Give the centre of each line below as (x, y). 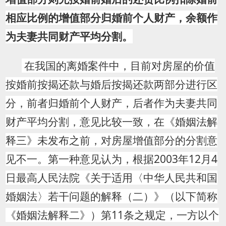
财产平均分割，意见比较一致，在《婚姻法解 (111, 122)
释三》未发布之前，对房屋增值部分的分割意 (111, 140)
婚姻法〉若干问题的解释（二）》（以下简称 (111, 196)
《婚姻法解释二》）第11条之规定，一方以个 (112, 215)
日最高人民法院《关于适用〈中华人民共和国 (111, 178)
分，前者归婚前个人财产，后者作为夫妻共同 (111, 103)
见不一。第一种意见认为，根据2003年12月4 (111, 159)
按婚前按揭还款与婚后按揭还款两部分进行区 (111, 84)
